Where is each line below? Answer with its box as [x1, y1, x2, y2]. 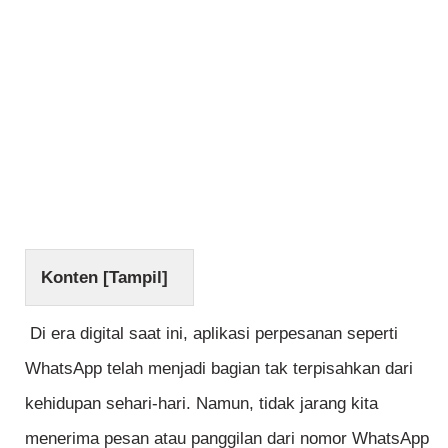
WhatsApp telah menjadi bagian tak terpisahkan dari [25, 359, 413, 378]
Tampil [109, 268, 162, 287]
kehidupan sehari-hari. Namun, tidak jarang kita [25, 394, 378, 413]
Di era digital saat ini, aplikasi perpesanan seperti [25, 324, 398, 343]
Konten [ [41, 268, 109, 287]
